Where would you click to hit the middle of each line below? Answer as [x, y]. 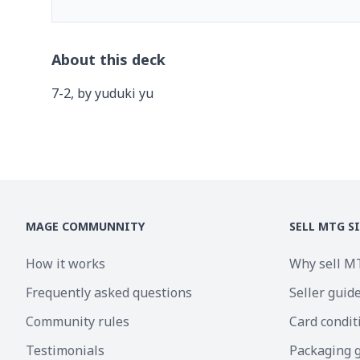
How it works [65, 264]
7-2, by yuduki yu [102, 93]
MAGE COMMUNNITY [85, 226]
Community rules [78, 321]
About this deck [108, 59]
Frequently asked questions [109, 292]
